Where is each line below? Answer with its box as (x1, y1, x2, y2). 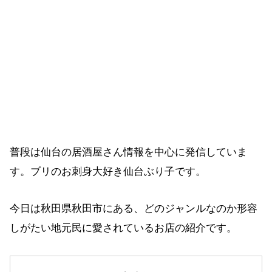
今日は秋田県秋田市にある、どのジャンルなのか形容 (10, 203, 257, 215)
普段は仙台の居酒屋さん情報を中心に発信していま (10, 146, 247, 158)
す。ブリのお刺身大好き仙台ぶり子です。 (10, 166, 206, 178)
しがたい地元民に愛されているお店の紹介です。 (10, 222, 237, 234)
